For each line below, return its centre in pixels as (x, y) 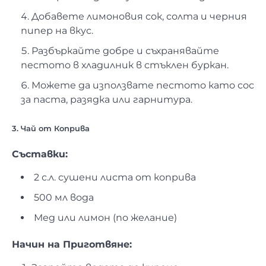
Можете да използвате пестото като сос (143, 85)
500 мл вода (64, 198)
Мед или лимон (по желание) (105, 218)
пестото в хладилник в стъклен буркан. (125, 65)
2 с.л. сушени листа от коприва (115, 178)
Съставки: (40, 154)
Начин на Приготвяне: (72, 245)
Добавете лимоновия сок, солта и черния (139, 16)
